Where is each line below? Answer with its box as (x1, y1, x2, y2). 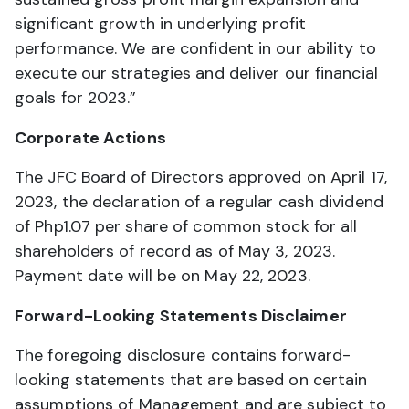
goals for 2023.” (15, 86, 137, 109)
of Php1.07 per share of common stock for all (15, 215, 358, 237)
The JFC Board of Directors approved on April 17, (15, 165, 387, 188)
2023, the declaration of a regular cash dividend (15, 190, 383, 213)
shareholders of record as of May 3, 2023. (15, 239, 336, 262)
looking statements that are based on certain (15, 368, 368, 391)
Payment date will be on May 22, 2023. (15, 264, 310, 287)
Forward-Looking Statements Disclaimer (15, 304, 347, 327)
